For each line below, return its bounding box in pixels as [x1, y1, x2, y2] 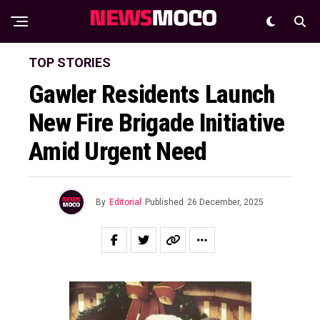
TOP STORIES [29, 55, 111, 70]
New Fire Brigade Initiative [29, 108, 285, 138]
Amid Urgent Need [29, 136, 207, 166]
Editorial [109, 197, 141, 207]
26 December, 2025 [186, 197, 264, 207]
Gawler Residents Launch [29, 79, 275, 109]
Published [144, 197, 184, 207]
